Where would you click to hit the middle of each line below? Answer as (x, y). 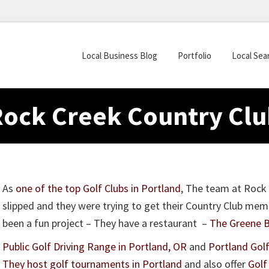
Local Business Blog (119, 55)
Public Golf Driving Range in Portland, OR (95, 246)
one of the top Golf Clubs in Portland (98, 188)
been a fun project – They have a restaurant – (106, 223)
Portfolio (195, 55)
